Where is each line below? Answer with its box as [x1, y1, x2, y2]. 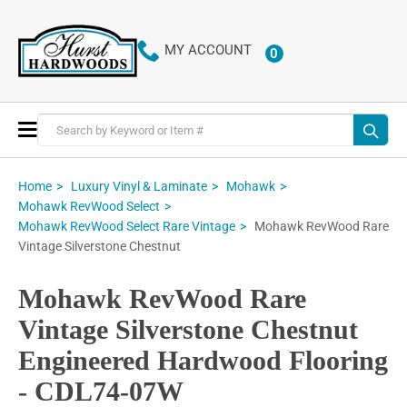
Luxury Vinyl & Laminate [71, 178, 207, 194]
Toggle [36, 119, 80, 137]
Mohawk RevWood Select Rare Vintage [18, 219, 235, 234]
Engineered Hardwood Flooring [18, 345, 388, 376]
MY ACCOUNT [164, 42, 252, 59]
